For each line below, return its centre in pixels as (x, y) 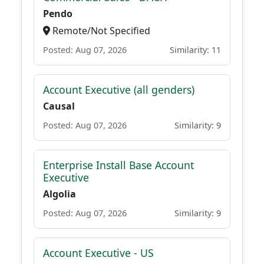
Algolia (60, 194)
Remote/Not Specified (100, 31)
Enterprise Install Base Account (118, 165)
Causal (59, 106)
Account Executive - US (98, 253)
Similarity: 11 (195, 50)
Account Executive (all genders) (119, 90)
